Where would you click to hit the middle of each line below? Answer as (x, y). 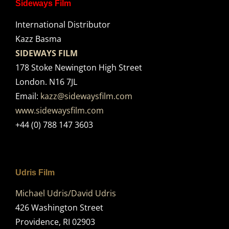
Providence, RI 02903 (55, 222)
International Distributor (63, 24)
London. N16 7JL (46, 82)
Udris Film (35, 172)
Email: (28, 96)
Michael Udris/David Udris (65, 193)
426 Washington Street (59, 208)
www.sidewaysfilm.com (59, 110)
